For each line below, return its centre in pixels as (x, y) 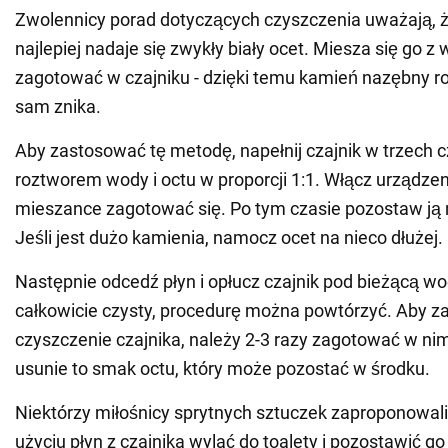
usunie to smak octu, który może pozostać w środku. (222, 369)
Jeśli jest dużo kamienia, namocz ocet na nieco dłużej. (229, 238)
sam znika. (58, 107)
